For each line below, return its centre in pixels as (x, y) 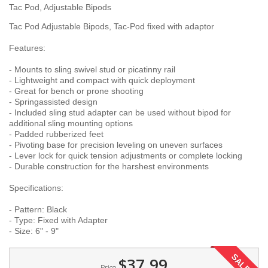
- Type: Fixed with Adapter (58, 220)
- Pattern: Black (38, 209)
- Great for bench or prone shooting (76, 91)
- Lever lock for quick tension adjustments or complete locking (126, 156)
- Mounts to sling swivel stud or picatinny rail (92, 69)
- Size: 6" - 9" (34, 231)
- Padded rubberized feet (56, 134)
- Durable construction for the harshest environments (109, 166)
